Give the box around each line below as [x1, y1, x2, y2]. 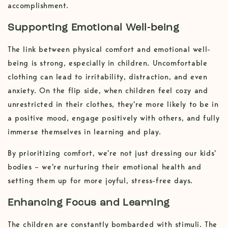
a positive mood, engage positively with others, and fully [8, 113, 220, 123]
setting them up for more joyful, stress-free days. [8, 176, 193, 186]
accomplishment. [8, 1, 69, 11]
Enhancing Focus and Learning [8, 197, 170, 208]
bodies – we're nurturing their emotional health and [8, 162, 202, 172]
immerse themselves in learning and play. [8, 127, 162, 137]
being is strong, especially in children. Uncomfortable [8, 59, 208, 68]
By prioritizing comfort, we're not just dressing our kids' [8, 149, 216, 158]
